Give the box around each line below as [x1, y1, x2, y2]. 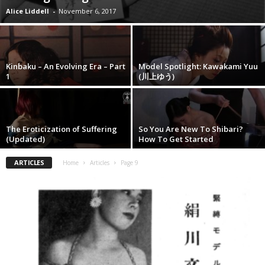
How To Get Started [138, 133, 214, 144]
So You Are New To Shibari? [138, 123, 243, 134]
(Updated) [6, 133, 45, 144]
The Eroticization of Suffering [6, 123, 117, 134]
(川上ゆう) [138, 70, 174, 82]
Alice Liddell [6, 6, 49, 15]
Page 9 [121, 158, 139, 167]
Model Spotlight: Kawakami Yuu [138, 60, 258, 72]
